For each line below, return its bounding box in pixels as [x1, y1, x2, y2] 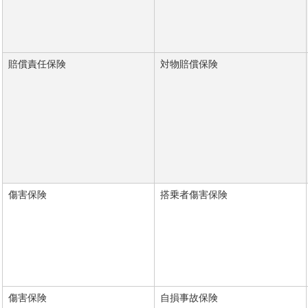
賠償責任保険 [8, 58, 66, 69]
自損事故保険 [159, 292, 218, 303]
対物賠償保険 [159, 58, 218, 69]
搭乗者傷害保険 [159, 189, 228, 200]
